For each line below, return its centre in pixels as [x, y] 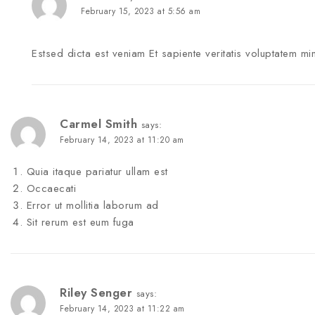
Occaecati [51, 189]
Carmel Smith [98, 124]
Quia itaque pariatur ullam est [97, 172]
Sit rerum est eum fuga [80, 223]
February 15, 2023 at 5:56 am [141, 12]
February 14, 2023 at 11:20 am [122, 140]
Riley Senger [96, 293]
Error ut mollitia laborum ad [92, 206]
